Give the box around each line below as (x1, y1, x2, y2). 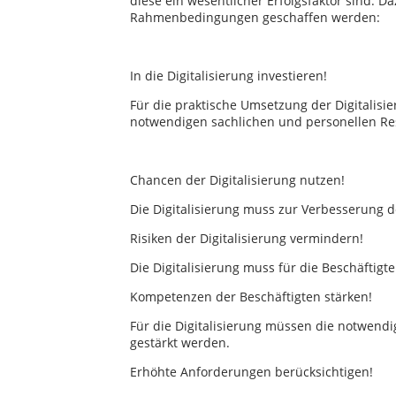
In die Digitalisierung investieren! (130, 67, 327, 84)
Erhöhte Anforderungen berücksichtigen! (130, 363, 373, 380)
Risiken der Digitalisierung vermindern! (130, 230, 363, 247)
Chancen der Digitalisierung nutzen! (130, 171, 345, 188)
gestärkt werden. (130, 334, 230, 351)
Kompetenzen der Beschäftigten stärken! (130, 288, 372, 305)
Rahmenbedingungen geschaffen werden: (130, 9, 380, 26)
